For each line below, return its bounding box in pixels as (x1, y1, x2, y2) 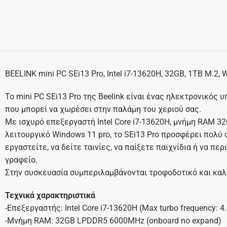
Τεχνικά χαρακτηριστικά (5, 191, 95, 201)
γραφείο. (5, 155, 37, 165)
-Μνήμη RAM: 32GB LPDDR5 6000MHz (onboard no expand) (5, 216, 221, 226)
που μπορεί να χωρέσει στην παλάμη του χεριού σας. (5, 104, 201, 115)
